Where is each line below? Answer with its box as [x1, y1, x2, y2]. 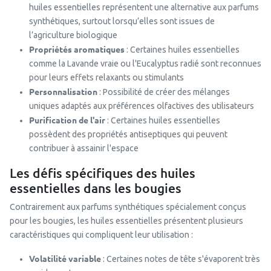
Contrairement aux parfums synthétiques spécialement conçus [10, 202, 246, 212]
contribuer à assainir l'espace [29, 143, 139, 153]
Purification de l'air [29, 114, 105, 125]
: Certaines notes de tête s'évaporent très [101, 254, 260, 264]
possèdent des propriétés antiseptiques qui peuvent [29, 129, 227, 139]
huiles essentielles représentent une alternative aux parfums [29, 2, 259, 12]
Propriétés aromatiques [29, 44, 125, 54]
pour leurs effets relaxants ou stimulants [29, 73, 184, 82]
